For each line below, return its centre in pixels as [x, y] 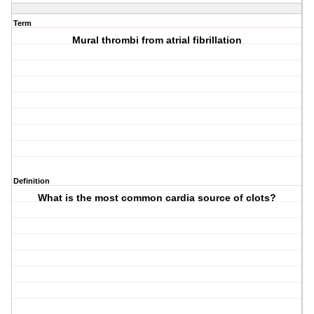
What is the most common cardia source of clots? [157, 198]
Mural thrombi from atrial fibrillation [157, 40]
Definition [32, 181]
